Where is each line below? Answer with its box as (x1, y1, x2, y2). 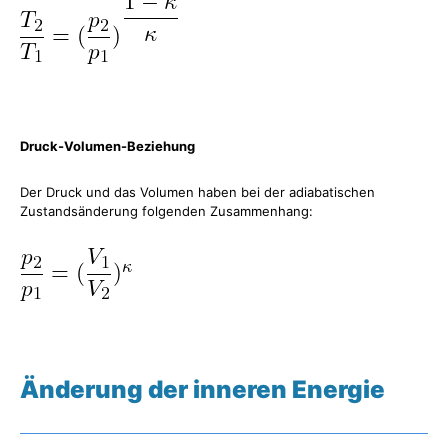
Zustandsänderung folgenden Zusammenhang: (20, 202, 313, 219)
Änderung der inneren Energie (20, 374, 385, 404)
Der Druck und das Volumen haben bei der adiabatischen (20, 183, 375, 200)
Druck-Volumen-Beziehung (20, 137, 195, 154)
